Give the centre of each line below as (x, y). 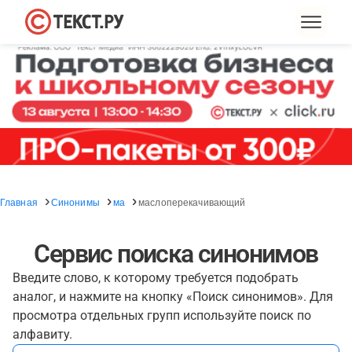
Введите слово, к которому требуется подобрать (156, 278)
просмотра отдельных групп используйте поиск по (162, 315)
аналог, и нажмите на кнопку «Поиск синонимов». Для (173, 297)
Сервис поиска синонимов (176, 254)
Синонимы (75, 202)
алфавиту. (42, 334)
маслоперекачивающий (192, 202)
